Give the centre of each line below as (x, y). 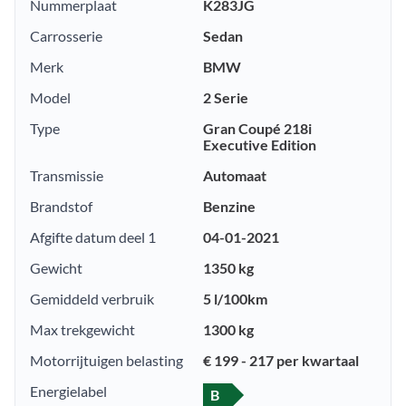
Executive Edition (260, 145)
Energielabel (68, 391)
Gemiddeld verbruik (92, 299)
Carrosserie (66, 36)
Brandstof (61, 207)
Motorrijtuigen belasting (106, 361)
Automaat (235, 176)
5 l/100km (235, 299)
